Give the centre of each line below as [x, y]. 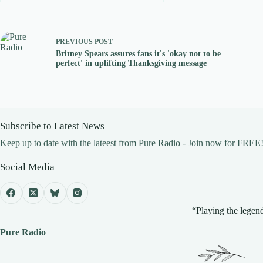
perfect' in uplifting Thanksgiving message [131, 63]
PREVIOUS [75, 42]
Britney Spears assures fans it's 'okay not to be [138, 54]
